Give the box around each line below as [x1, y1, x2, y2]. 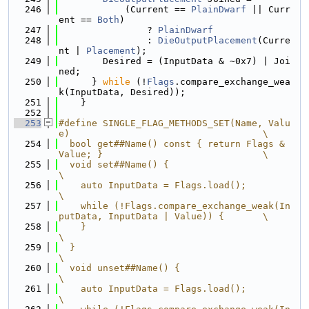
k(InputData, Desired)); [59, 87, 186, 97]
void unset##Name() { [59, 263, 180, 273]
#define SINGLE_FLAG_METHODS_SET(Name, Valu [59, 118, 290, 128]
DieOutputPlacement [158, 35, 257, 46]
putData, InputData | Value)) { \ [59, 211, 268, 221]
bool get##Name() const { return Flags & [59, 139, 285, 149]
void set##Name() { [59, 159, 169, 170]
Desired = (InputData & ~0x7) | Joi [59, 56, 290, 66]
